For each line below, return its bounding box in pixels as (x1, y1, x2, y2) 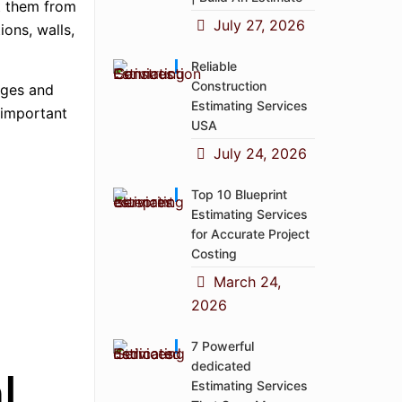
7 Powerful (191, 338, 255, 354)
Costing (191, 246, 238, 261)
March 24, (213, 273, 281, 291)
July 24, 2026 (213, 144, 307, 162)
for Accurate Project (191, 226, 310, 241)
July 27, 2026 (213, 16, 305, 34)
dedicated (191, 358, 252, 373)
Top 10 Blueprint (191, 187, 288, 202)
